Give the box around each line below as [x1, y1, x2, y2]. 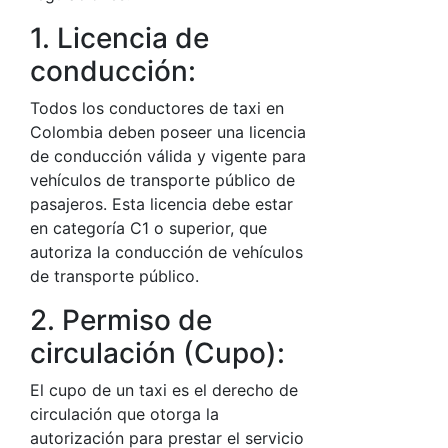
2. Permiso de [30, 303, 212, 337]
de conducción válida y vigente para [30, 146, 306, 166]
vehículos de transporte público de [30, 170, 295, 190]
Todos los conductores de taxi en [30, 98, 284, 118]
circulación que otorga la [30, 404, 219, 424]
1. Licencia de [30, 21, 209, 55]
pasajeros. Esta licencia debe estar [30, 194, 293, 214]
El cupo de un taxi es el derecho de [30, 380, 298, 400]
